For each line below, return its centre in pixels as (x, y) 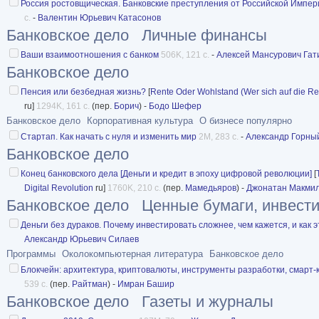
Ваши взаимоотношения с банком (90, 54)
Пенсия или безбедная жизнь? (83, 91)
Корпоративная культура (140, 120)
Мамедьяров (211, 188)
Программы (31, 253)
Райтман (90, 284)
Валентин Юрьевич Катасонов (99, 17)
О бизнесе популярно (246, 120)
